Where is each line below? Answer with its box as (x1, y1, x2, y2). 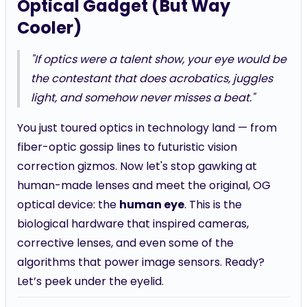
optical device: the (17, 197, 119, 212)
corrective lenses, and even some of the (17, 235, 234, 251)
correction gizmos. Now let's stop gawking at (17, 158, 257, 174)
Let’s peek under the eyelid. (17, 273, 164, 289)
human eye (119, 197, 184, 212)
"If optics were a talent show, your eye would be (31, 51, 286, 67)
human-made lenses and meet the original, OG (17, 177, 271, 193)
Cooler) (17, 16, 82, 39)
